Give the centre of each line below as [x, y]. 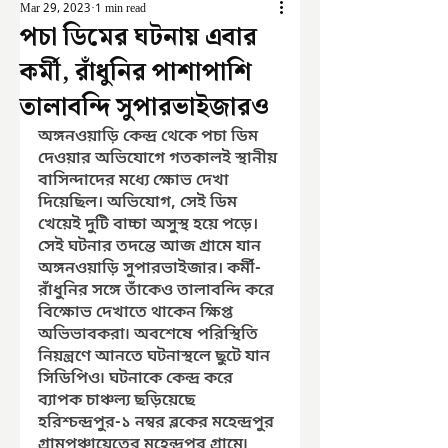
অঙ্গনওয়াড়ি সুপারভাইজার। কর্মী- [149, 269]
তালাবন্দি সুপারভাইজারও [144, 108]
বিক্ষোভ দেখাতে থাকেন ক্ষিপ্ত [137, 313]
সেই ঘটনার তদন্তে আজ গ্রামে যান [151, 247]
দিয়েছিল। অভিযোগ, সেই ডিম [139, 203]
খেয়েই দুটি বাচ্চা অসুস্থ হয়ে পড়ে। [150, 225]
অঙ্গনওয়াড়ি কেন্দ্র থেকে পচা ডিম [150, 137]
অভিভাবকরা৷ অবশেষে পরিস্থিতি [150, 335]
